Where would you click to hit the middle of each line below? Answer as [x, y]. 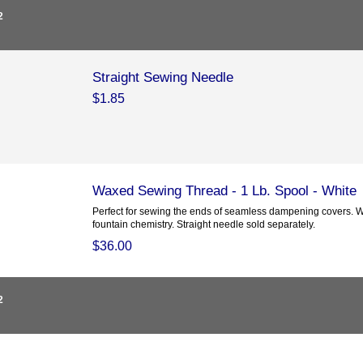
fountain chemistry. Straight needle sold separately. [203, 224]
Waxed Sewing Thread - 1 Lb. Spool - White [224, 191]
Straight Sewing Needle [162, 77]
